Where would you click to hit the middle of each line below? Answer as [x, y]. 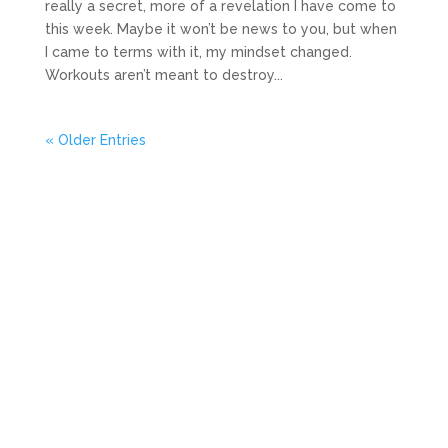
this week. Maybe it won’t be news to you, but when [220, 28]
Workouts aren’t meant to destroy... [163, 74]
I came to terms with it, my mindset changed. [198, 51]
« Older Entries [95, 139]
